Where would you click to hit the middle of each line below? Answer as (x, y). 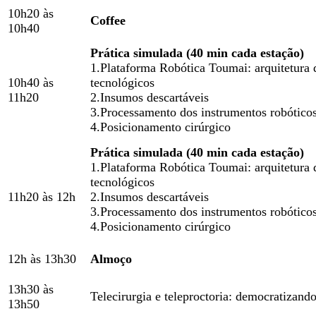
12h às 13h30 (42, 259)
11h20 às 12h (42, 197)
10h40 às (31, 83)
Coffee (108, 20)
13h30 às (31, 289)
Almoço (111, 259)
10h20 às (31, 13)
